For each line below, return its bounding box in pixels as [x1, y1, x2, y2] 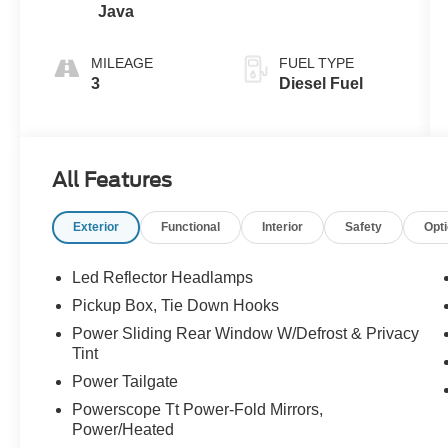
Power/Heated [72, 421, 175, 439]
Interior [262, 220, 304, 235]
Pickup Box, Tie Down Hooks [72, 297, 280, 315]
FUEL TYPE [278, 55, 354, 72]
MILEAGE [91, 55, 154, 72]
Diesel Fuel [278, 75, 363, 93]
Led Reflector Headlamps [72, 269, 254, 287]
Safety [345, 220, 383, 235]
